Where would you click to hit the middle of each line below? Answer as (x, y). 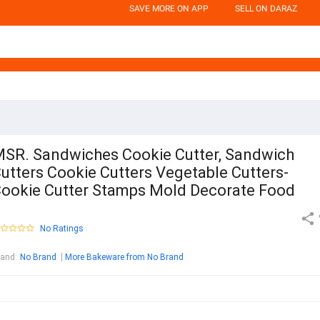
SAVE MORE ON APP (169, 9)
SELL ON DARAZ (266, 9)
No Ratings (62, 229)
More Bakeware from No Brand (124, 257)
